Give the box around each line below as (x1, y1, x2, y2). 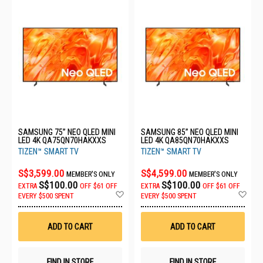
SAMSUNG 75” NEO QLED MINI (18, 127, 116, 137)
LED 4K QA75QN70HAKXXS (18, 135, 106, 145)
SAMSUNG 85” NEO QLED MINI (141, 127, 238, 137)
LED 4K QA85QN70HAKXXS (141, 135, 229, 145)
